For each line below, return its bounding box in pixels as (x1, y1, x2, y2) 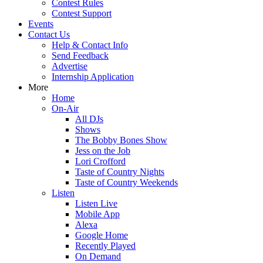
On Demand (75, 251, 121, 261)
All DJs (75, 114, 103, 124)
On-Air (52, 103, 79, 113)
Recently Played (75, 241, 136, 251)
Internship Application (52, 72, 134, 82)
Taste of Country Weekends (75, 177, 178, 187)
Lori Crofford (75, 156, 126, 166)
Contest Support (52, 8, 112, 18)
